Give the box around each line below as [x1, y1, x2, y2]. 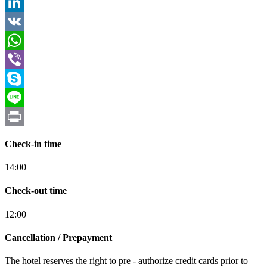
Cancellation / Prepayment [5, 232, 112, 243]
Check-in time [5, 138, 61, 149]
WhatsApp [5, 54, 45, 64]
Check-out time [5, 185, 67, 196]
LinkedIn [5, 15, 39, 26]
